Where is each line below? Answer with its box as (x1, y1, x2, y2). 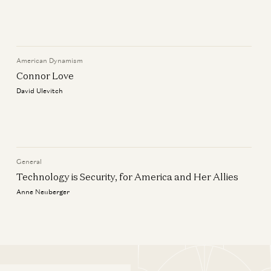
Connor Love (16, 70, 74, 82)
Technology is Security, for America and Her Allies (16, 171, 238, 183)
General (16, 157, 42, 166)
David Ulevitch (16, 87, 63, 95)
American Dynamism (16, 56, 83, 65)
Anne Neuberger (16, 188, 70, 196)
